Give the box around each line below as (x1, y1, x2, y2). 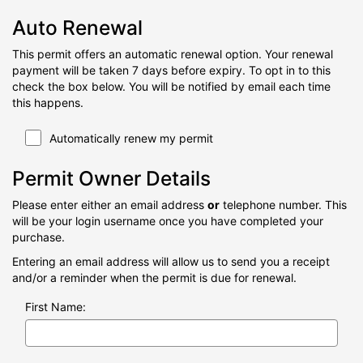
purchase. (12, 230, 65, 245)
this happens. (12, 96, 83, 110)
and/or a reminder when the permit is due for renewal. (12, 271, 297, 285)
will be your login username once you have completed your (12, 214, 323, 228)
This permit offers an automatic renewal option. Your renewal (12, 47, 333, 62)
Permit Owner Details (12, 166, 211, 191)
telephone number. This (220, 198, 347, 212)
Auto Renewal (12, 15, 143, 41)
